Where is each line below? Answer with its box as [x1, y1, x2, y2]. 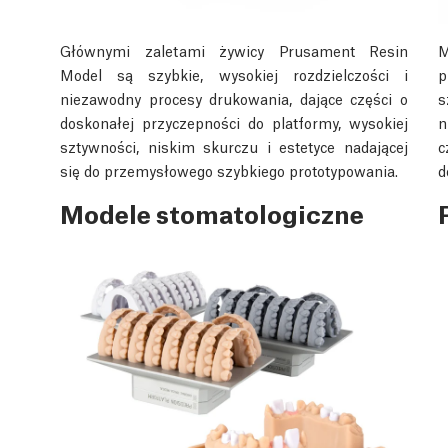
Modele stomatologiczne [60, 194, 364, 230]
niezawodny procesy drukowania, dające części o [60, 87, 408, 108]
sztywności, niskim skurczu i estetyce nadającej [60, 135, 408, 156]
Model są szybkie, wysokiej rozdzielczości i [60, 63, 408, 84]
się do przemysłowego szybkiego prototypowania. [60, 159, 398, 180]
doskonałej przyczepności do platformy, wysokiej [60, 111, 408, 132]
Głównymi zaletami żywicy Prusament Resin [60, 39, 408, 60]
